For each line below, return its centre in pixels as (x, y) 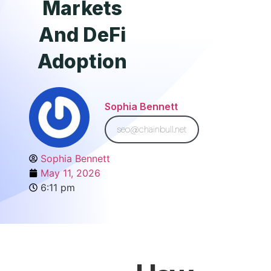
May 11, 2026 (70, 173)
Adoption (82, 61)
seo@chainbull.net (152, 129)
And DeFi (82, 35)
